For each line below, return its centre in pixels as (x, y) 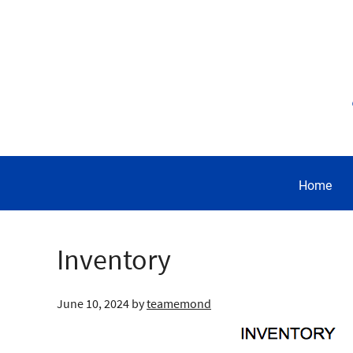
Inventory (114, 260)
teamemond (179, 303)
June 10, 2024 (93, 303)
